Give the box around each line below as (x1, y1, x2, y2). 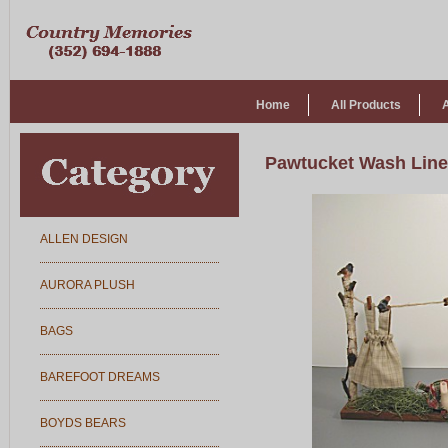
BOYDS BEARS (40, 416, 126, 430)
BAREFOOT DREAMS (40, 370, 160, 384)
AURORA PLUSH (40, 278, 135, 292)
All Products (331, 98, 401, 112)
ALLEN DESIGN (40, 232, 128, 246)
